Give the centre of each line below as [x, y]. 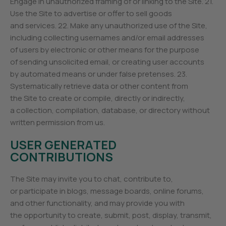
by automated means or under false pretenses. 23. [99, 74]
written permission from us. [58, 122]
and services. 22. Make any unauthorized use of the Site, [109, 25]
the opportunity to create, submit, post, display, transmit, [111, 215]
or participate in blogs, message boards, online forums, [107, 191]
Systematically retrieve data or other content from [99, 86]
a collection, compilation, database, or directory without [110, 110]
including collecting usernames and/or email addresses [107, 38]
